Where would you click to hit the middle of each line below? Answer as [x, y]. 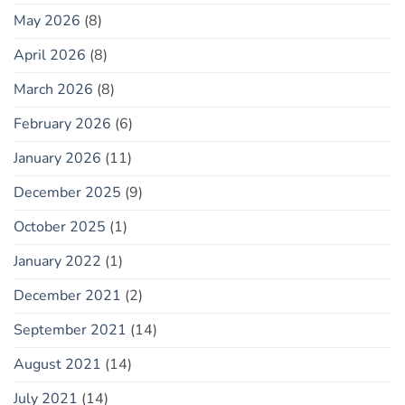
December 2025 [67, 192]
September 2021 [70, 330]
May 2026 [47, 20]
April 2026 [50, 55]
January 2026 [57, 158]
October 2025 [60, 226]
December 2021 [67, 295]
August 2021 [57, 364]
